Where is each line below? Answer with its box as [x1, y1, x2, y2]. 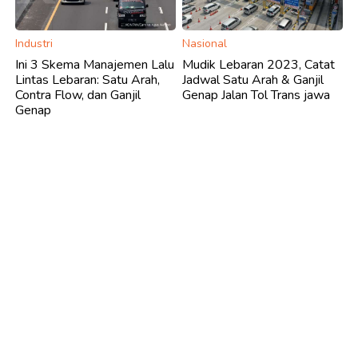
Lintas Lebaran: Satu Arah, [15, 70, 160, 89]
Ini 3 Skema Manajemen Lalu [15, 55, 174, 74]
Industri [15, 35, 53, 51]
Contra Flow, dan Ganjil [15, 86, 141, 104]
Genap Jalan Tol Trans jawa [182, 86, 330, 104]
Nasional [182, 35, 227, 51]
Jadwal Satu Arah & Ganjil [182, 70, 324, 89]
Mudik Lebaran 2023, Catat [182, 55, 335, 74]
